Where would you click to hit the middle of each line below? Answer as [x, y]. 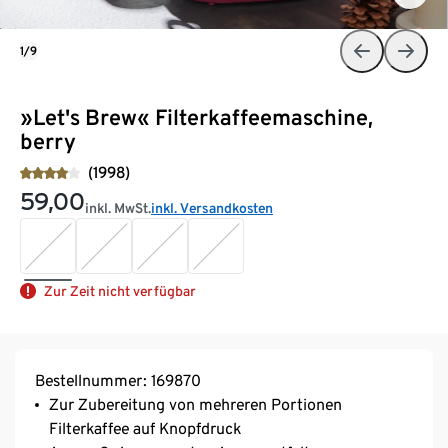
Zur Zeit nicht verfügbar [120, 290]
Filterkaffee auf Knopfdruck [145, 428]
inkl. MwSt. [118, 207]
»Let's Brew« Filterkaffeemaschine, [196, 116]
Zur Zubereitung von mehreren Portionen [195, 404]
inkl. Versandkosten [212, 207]
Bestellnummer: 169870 [118, 380]
